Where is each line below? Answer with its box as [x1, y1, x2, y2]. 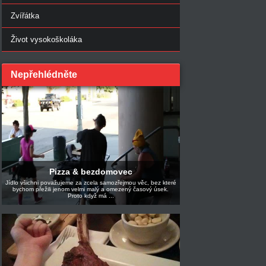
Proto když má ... [67, 192, 114, 199]
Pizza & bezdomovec [49, 167, 132, 177]
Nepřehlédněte [10, 69, 77, 80]
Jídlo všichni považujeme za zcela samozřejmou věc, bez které [5, 179, 176, 186]
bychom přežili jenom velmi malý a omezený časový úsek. [12, 186, 169, 193]
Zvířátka [10, 11, 39, 20]
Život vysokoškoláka [10, 34, 82, 44]
